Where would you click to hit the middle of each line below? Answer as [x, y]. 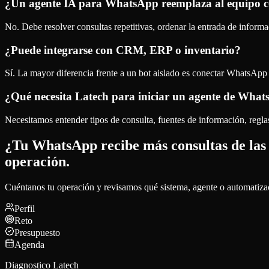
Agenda [29, 244]
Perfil [25, 208]
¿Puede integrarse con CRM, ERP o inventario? [123, 50]
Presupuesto [37, 232]
